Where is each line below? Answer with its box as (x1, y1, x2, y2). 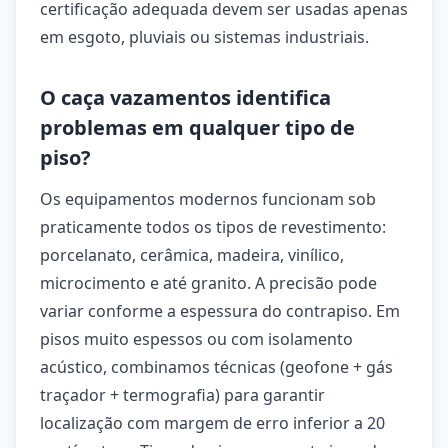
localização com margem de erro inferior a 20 (40, 412, 385, 434)
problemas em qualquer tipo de (40, 114, 355, 141)
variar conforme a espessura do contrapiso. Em (40, 300, 400, 322)
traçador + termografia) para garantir (40, 384, 325, 406)
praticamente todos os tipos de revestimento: (40, 216, 386, 238)
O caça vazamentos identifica (40, 84, 331, 111)
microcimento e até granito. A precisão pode (40, 272, 377, 294)
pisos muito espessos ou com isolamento (40, 328, 353, 350)
